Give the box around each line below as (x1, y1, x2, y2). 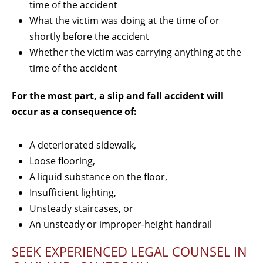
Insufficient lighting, (29, 186, 116, 199)
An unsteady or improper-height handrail (29, 217, 212, 231)
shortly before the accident (29, 29, 149, 43)
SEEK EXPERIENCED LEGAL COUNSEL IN (12, 242, 247, 261)
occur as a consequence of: (12, 104, 137, 118)
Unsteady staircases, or (29, 201, 133, 215)
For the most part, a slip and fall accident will (12, 89, 224, 102)
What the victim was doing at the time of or (29, 14, 220, 27)
